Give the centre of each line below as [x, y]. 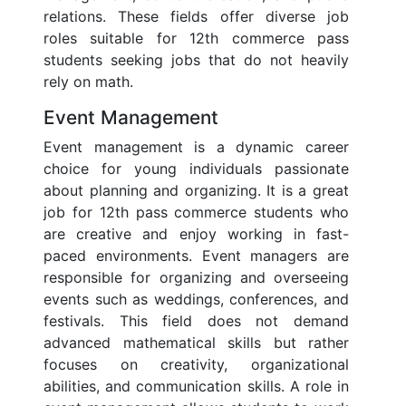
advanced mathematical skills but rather [196, 343]
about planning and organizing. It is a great [196, 191]
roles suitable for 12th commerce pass [196, 39]
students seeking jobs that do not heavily [196, 60]
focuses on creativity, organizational [196, 365]
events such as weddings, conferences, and [196, 300]
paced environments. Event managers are [196, 256]
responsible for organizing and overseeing [196, 278]
